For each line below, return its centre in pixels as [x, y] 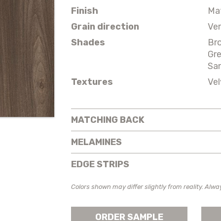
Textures [92, 82]
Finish [85, 11]
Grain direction [105, 26]
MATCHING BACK [108, 120]
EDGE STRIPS [100, 164]
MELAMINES [96, 142]
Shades [88, 42]
